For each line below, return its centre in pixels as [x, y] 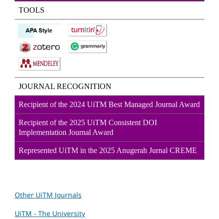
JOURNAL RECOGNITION [63, 87]
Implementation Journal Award [66, 132]
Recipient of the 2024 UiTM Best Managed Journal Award [109, 105]
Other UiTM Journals [48, 195]
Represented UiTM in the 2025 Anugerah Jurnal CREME [108, 151]
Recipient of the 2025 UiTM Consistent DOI [88, 123]
